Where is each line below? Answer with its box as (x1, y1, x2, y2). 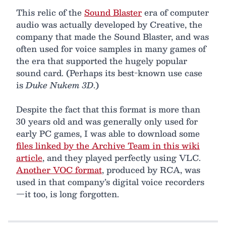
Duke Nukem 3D (26, 78, 93, 92)
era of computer (142, 5, 209, 19)
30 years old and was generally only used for (16, 114, 198, 128)
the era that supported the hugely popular (16, 53, 187, 68)
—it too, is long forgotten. (16, 187, 119, 201)
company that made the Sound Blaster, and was (16, 29, 209, 43)
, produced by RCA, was (102, 162, 200, 177)
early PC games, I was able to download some (16, 126, 200, 140)
